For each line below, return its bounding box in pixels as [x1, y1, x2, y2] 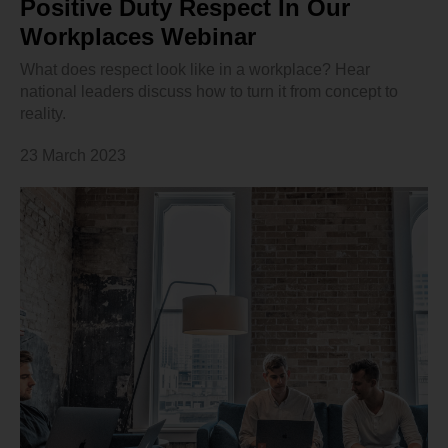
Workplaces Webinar [20, 23, 256, 51]
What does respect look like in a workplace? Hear [20, 61, 370, 79]
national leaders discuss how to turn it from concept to [20, 83, 398, 101]
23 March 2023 [20, 147, 126, 165]
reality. [20, 105, 66, 123]
